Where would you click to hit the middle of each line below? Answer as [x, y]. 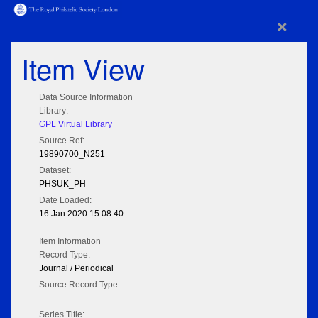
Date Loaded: [65, 201]
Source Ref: [62, 141]
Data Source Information [86, 98]
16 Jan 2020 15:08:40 [81, 214]
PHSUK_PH [62, 184]
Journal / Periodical [76, 269]
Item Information [70, 242]
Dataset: [55, 171]
